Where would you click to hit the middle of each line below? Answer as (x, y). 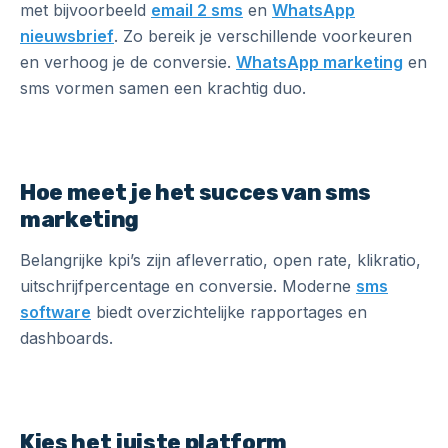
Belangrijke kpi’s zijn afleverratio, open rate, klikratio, (220, 260)
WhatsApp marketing (319, 62)
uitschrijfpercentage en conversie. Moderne (188, 286)
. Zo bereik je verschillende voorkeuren (263, 36)
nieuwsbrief (67, 36)
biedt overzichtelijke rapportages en (229, 312)
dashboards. (66, 338)
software (55, 312)
